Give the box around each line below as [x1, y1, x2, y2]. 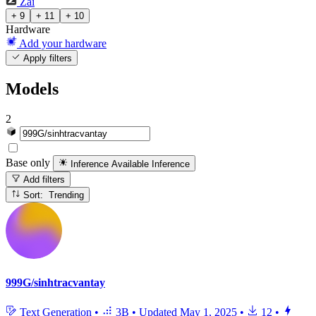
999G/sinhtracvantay [6, 276, 105, 289]
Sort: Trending [49, 190, 85, 201]
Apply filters [20, 53, 73, 64]
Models [6, 80, 59, 99]
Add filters [20, 174, 66, 185]
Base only [6, 157, 50, 169]
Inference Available [71, 158, 150, 169]
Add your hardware [19, 37, 107, 50]
